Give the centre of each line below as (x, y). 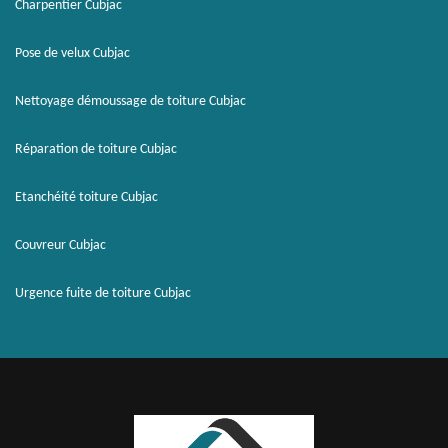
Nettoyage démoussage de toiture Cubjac (130, 101)
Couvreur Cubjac (60, 245)
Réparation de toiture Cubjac (96, 149)
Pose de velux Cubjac (72, 53)
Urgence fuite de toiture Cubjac (103, 293)
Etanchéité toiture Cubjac (86, 197)
